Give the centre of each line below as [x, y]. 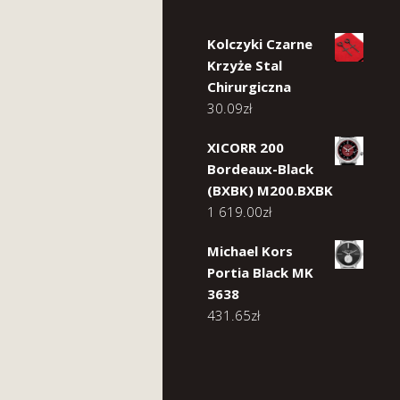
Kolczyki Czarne [260, 44]
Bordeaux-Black [260, 169]
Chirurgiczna [249, 87]
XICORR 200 [246, 147]
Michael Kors [250, 251]
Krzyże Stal [245, 65]
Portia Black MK [260, 272]
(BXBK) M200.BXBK [270, 190]
